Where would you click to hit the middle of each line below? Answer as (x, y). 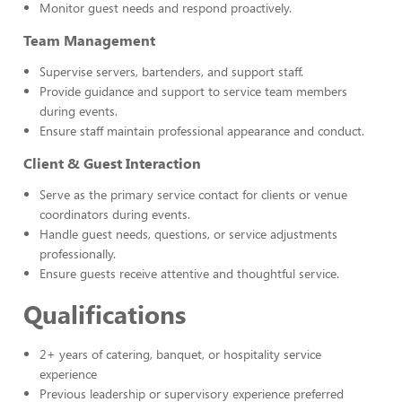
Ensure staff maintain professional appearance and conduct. (202, 131)
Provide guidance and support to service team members (193, 91)
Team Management (89, 40)
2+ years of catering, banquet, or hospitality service (180, 354)
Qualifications (105, 314)
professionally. (78, 253)
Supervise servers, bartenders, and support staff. (171, 71)
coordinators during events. (115, 214)
